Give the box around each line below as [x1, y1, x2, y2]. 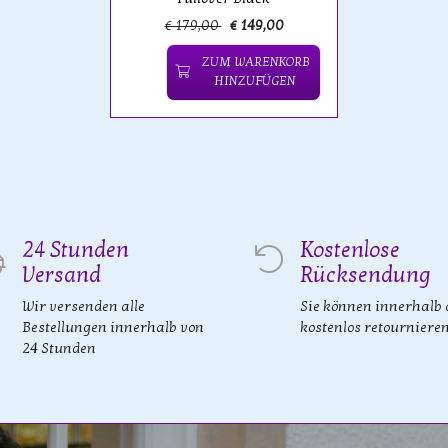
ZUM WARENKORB [200, 54, 309, 71]
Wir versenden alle [22, 298, 145, 316]
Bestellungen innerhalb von [22, 319, 204, 337]
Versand [22, 262, 101, 289]
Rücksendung [300, 262, 431, 289]
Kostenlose [300, 237, 400, 264]
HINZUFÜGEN [214, 73, 295, 90]
